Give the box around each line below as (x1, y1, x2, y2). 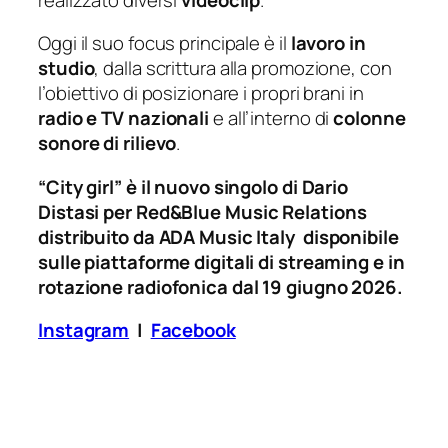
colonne (333, 105, 406, 132)
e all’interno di (209, 105, 334, 132)
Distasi (38, 198, 104, 225)
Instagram (38, 317, 130, 344)
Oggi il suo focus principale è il (38, 30, 291, 57)
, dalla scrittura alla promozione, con (94, 55, 392, 82)
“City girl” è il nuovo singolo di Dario (38, 173, 349, 200)
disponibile (302, 223, 399, 250)
